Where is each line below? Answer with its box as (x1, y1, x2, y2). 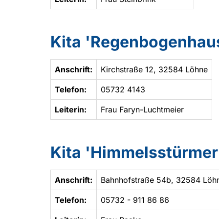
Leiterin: (55, 104, 87, 114)
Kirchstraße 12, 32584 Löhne (101, 64, 208, 74)
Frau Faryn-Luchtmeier (101, 104, 184, 114)
